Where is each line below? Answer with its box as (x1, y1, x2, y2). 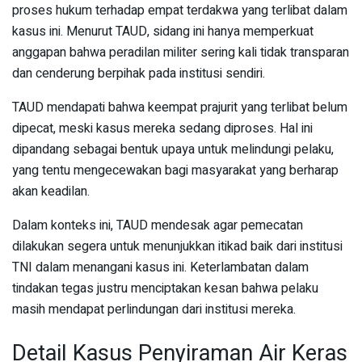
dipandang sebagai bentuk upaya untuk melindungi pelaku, (12, 140, 334, 160)
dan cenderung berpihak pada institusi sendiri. (12, 64, 265, 84)
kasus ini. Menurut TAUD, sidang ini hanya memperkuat (12, 22, 314, 42)
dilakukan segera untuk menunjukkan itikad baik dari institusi (12, 237, 343, 257)
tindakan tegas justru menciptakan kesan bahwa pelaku (12, 279, 318, 299)
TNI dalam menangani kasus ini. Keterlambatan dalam (12, 258, 309, 278)
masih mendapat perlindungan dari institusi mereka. (12, 300, 296, 320)
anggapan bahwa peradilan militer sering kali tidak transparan (12, 43, 349, 63)
